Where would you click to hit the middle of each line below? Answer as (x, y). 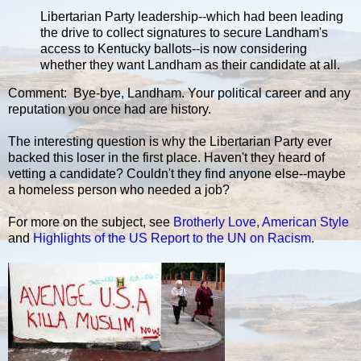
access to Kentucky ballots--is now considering (174, 48)
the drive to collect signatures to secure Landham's (184, 32)
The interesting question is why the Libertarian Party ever (170, 142)
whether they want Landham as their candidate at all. (190, 64)
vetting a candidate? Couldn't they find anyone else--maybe (177, 174)
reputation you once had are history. (110, 110)
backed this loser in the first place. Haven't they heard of (166, 158)
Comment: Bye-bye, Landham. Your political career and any (179, 93)
